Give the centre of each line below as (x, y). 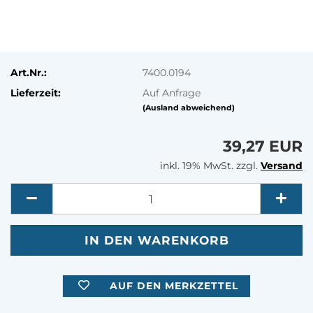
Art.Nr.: (29, 72)
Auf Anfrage (172, 93)
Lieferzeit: (36, 93)
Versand (282, 166)
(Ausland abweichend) (189, 107)
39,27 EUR (263, 146)
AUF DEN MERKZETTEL (174, 286)
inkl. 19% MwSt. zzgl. (210, 166)
